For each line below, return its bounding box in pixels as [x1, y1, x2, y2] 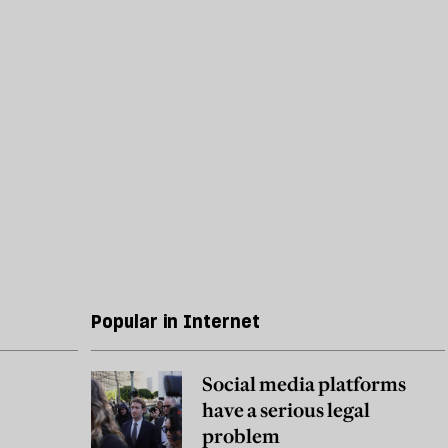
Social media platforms [202, 372, 407, 397]
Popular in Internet [91, 309, 261, 333]
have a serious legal [202, 398, 371, 423]
